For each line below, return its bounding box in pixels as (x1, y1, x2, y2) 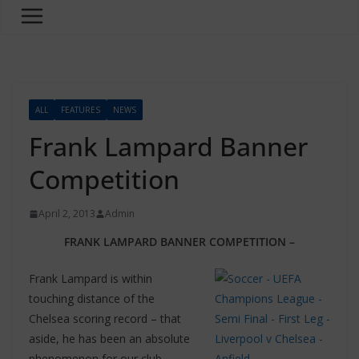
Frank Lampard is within (29, 271, 152, 286)
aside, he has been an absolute (29, 331, 190, 346)
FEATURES (61, 104, 100, 115)
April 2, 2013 (38, 207, 95, 220)
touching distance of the (29, 291, 155, 306)
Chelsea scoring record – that (29, 311, 181, 326)
